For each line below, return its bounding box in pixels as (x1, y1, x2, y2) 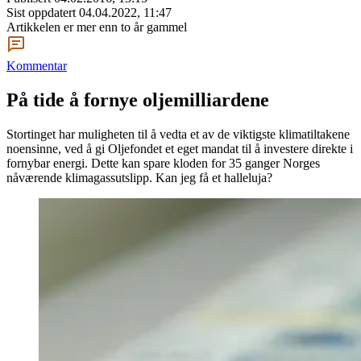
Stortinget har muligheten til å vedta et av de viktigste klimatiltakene (6, 127, 350, 141)
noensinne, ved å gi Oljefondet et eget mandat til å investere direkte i (6, 141, 353, 156)
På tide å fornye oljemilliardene (6, 89, 269, 110)
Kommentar (6, 59, 67, 73)
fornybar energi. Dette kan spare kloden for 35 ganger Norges (6, 156, 320, 170)
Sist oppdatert (6, 6, 79, 19)
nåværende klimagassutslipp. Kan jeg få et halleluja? (6, 170, 272, 185)
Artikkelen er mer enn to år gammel (6, 20, 187, 34)
